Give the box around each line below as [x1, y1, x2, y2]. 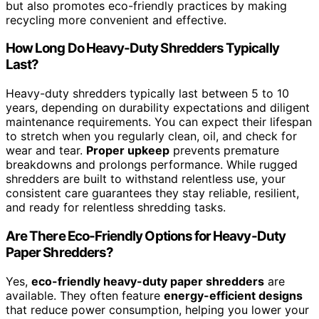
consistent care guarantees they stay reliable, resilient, [6, 186, 299, 201]
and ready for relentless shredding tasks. [6, 200, 226, 215]
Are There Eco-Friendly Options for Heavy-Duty [6, 227, 286, 244]
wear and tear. [6, 143, 86, 158]
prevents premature [169, 143, 279, 158]
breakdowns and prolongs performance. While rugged [6, 157, 298, 172]
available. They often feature [6, 288, 164, 303]
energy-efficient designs [164, 288, 303, 303]
